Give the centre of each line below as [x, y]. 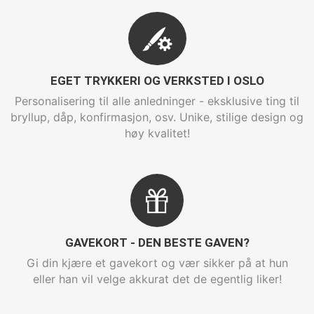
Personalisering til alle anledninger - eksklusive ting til [157, 101]
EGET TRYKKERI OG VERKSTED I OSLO [157, 81]
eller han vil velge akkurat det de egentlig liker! [157, 279]
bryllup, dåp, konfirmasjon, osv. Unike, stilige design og [157, 117]
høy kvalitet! [157, 133]
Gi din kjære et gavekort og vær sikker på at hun [157, 263]
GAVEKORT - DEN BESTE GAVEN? [157, 243]
